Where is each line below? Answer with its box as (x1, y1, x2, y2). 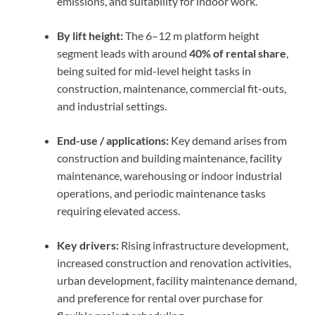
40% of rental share (189, 46, 286, 60)
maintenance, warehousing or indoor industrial (57, 168, 282, 182)
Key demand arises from (169, 133, 287, 147)
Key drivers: (57, 238, 119, 252)
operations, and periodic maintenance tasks (57, 186, 266, 200)
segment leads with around (57, 46, 189, 60)
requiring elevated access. (57, 203, 180, 217)
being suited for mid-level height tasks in (57, 63, 251, 77)
